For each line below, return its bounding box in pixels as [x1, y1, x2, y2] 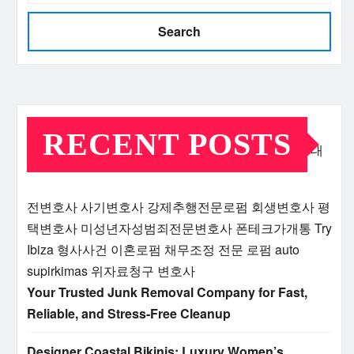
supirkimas [27, 262, 88, 281]
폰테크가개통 [235, 219, 311, 238]
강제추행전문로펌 [147, 198, 248, 217]
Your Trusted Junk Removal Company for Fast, [27, 283, 307, 302]
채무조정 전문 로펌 [164, 240, 272, 259]
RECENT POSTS [43, 126, 292, 163]
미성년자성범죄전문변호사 [81, 219, 232, 238]
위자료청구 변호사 [91, 262, 195, 281]
